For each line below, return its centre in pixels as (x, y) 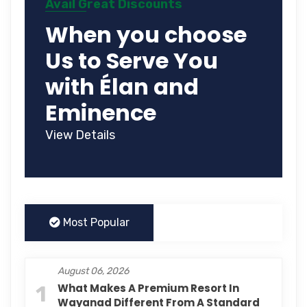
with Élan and (122, 87)
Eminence (101, 113)
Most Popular (95, 223)
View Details (80, 135)
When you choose (146, 35)
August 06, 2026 (93, 271)
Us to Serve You (132, 61)
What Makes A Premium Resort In (148, 288)
